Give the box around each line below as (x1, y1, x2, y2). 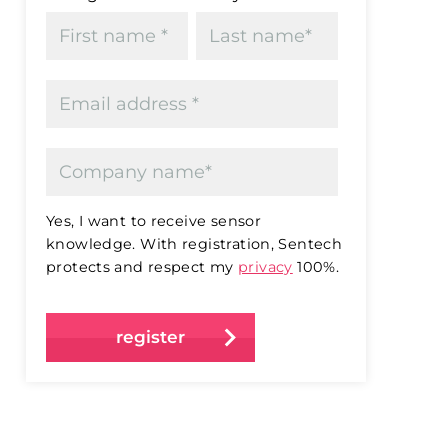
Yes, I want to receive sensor (46, 212, 262, 230)
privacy (238, 258, 293, 276)
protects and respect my (46, 258, 239, 276)
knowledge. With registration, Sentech (46, 235, 343, 253)
